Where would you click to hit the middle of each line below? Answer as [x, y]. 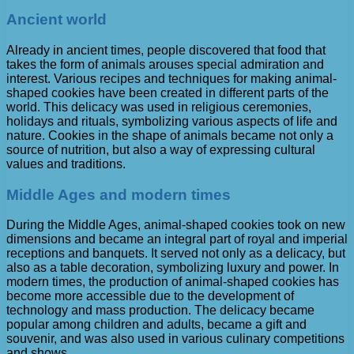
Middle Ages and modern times [119, 194]
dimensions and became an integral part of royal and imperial [177, 239]
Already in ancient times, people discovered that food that [166, 50]
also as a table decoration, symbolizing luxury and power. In [173, 268]
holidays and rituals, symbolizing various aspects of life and [172, 121]
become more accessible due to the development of [150, 296]
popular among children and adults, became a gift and [156, 325]
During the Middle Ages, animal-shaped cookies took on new [176, 225]
